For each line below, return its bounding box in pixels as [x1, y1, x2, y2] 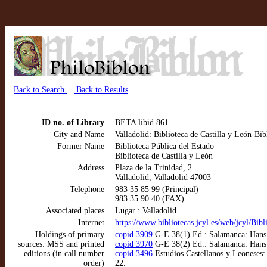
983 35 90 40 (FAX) [115, 194, 184, 203]
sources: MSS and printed [18, 240, 104, 249]
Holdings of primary [35, 230, 104, 239]
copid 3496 [115, 249, 153, 258]
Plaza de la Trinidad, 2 [115, 163, 192, 172]
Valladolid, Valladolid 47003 [115, 173, 211, 182]
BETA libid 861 [115, 118, 169, 127]
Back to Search [14, 85, 67, 94]
